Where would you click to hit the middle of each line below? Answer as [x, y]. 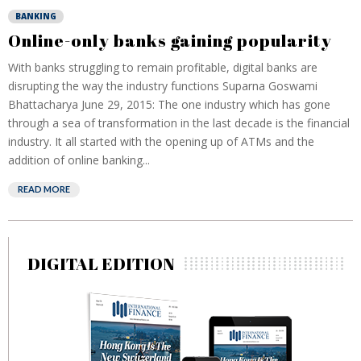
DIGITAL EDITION [101, 263]
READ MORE [44, 189]
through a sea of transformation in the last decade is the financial [179, 123]
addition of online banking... [79, 160]
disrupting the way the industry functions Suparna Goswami [163, 86]
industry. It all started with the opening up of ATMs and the [161, 141]
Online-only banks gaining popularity [170, 40]
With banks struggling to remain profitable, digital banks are [163, 67]
